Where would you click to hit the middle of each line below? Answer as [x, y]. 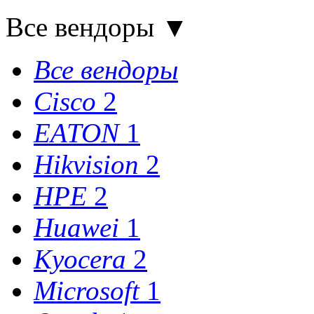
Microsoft [87, 291]
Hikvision [86, 165]
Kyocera [80, 259]
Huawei [76, 228]
